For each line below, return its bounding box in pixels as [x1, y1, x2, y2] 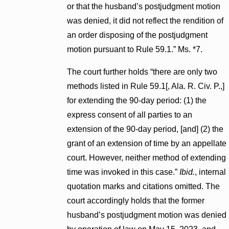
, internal [195, 167, 226, 176]
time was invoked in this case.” [67, 167, 180, 176]
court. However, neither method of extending [67, 153, 226, 162]
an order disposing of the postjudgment [67, 31, 208, 40]
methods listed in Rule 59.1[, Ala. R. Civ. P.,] [67, 81, 225, 90]
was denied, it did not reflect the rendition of [67, 16, 224, 26]
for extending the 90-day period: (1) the [67, 96, 207, 105]
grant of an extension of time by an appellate [67, 139, 227, 148]
